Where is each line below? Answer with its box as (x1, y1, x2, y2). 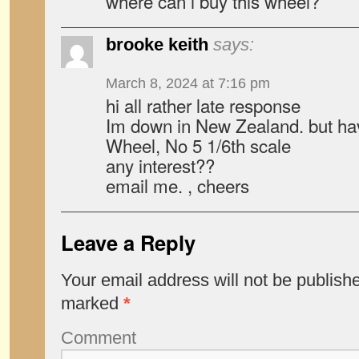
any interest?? (106, 152, 215, 178)
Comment (61, 328, 136, 348)
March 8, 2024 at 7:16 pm (106, 75, 270, 91)
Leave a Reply (61, 228, 196, 257)
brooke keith (106, 34, 208, 54)
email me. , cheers (106, 172, 249, 198)
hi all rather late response (106, 92, 301, 118)
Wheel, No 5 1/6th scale (106, 132, 291, 158)
